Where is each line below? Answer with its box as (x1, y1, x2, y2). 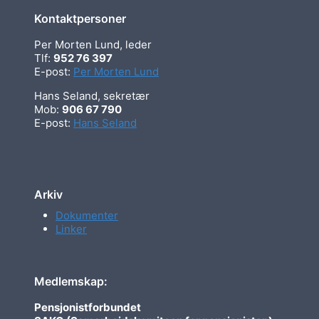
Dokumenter (56, 208, 118, 222)
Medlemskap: (34, 274, 108, 289)
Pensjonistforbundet (34, 300, 141, 315)
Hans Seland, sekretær (34, 88, 150, 103)
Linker (56, 221, 87, 236)
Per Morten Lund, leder (34, 37, 152, 51)
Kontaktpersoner (34, 11, 126, 26)
